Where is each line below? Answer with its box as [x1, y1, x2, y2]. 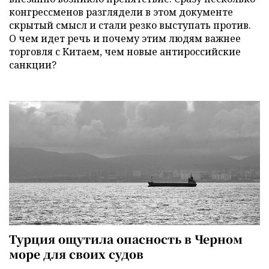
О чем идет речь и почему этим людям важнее [9, 31, 241, 45]
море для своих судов [9, 246, 144, 262]
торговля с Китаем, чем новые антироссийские [9, 44, 241, 58]
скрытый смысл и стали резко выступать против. [9, 18, 251, 32]
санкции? [9, 58, 56, 71]
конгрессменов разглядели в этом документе [9, 5, 233, 19]
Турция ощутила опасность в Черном [9, 231, 243, 247]
